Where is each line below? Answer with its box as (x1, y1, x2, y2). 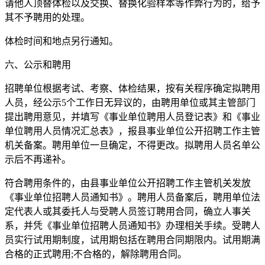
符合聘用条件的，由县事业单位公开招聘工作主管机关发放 (5, 177, 251, 188)
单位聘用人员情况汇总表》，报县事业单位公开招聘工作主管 (5, 125, 260, 136)
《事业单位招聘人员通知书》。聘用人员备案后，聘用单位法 (5, 192, 260, 202)
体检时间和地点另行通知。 (5, 35, 118, 46)
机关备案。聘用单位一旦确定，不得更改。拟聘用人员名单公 (5, 140, 260, 150)
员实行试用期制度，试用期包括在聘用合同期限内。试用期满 (5, 234, 260, 245)
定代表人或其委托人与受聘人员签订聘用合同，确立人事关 (5, 206, 251, 216)
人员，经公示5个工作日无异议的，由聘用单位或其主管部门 (5, 97, 256, 108)
